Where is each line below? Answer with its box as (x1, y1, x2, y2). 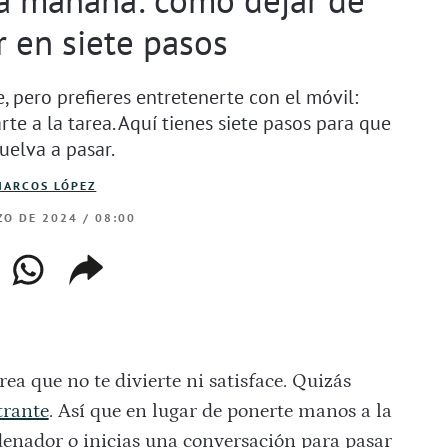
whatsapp (7, 250, 115, 278)
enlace (66, 277, 138, 305)
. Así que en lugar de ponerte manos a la (48, 400, 392, 423)
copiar (66, 250, 136, 278)
